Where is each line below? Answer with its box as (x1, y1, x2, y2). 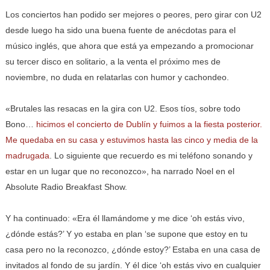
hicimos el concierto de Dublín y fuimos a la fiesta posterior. (36, 119, 262, 129)
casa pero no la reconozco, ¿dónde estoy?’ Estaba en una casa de (5, 245, 260, 254)
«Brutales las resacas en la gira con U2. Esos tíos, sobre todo (5, 104, 240, 113)
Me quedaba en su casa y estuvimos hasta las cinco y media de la (5, 135, 258, 145)
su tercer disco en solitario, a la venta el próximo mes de (5, 57, 221, 66)
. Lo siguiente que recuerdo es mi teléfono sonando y (49, 151, 253, 160)
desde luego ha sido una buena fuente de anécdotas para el (5, 25, 236, 35)
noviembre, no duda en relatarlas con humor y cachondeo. (5, 72, 229, 82)
